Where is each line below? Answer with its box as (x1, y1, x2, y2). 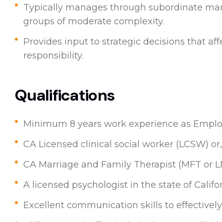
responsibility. (23, 50, 83, 61)
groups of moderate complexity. (23, 16, 164, 27)
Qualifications (15, 85, 115, 106)
